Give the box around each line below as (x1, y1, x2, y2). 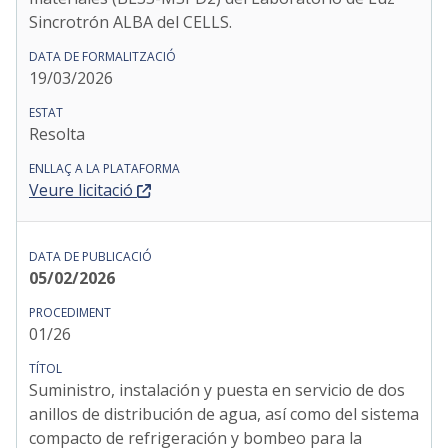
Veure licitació (29, 179, 133, 201)
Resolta (29, 123, 85, 145)
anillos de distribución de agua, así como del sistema (29, 403, 419, 425)
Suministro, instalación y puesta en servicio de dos (29, 379, 405, 401)
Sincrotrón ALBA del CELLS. (29, 11, 232, 33)
